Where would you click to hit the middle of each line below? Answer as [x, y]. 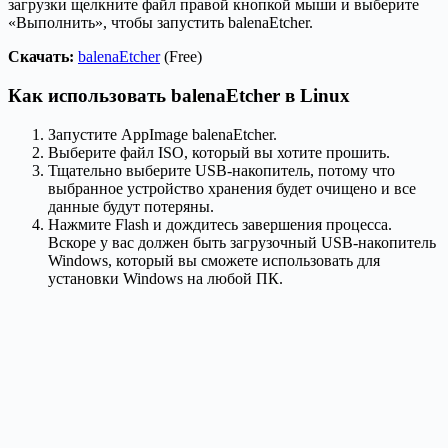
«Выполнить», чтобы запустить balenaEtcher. [160, 23]
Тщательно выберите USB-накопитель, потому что [221, 170]
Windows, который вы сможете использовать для [214, 260]
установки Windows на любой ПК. [165, 278]
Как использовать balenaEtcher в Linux [179, 95]
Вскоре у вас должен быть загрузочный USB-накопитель [242, 242]
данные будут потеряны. [131, 206]
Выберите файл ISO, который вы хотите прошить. [219, 152]
